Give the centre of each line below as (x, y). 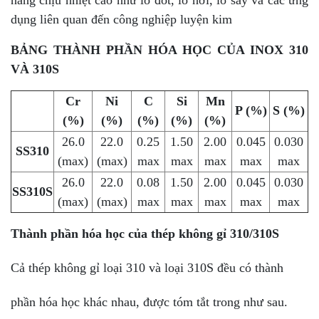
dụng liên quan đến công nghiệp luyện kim (121, 19)
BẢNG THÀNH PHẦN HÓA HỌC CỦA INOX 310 (159, 49)
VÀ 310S (35, 69)
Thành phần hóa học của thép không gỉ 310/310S (145, 233)
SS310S (32, 191)
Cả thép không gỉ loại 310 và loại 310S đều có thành (147, 267)
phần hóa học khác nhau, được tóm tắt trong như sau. (149, 302)
